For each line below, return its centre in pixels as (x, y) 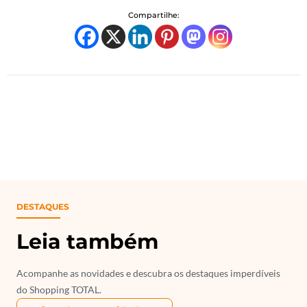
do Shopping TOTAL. (59, 289)
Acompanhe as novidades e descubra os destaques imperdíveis (148, 273)
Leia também (87, 241)
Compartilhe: (153, 15)
